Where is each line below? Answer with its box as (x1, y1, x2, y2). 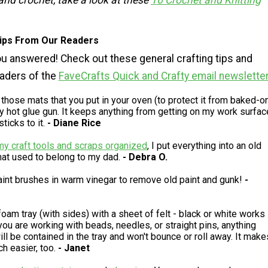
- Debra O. (123, 151, 167, 163)
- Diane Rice (47, 117, 101, 129)
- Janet (58, 242, 90, 254)
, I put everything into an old (147, 140, 261, 152)
